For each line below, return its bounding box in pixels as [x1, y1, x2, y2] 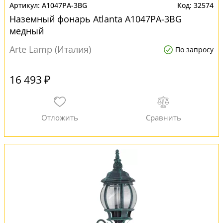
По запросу [175, 45, 214, 54]
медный [9, 25, 44, 37]
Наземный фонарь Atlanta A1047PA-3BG [9, 13, 182, 25]
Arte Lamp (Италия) [9, 43, 91, 55]
